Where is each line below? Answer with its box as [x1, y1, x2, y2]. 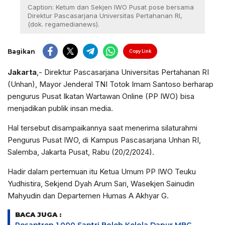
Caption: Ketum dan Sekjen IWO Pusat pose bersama [28, 3, 194, 12]
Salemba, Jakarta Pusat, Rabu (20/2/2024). [8, 147, 154, 157]
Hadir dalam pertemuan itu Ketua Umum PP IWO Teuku [8, 167, 196, 177]
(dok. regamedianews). [28, 20, 99, 29]
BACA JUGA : [15, 210, 61, 219]
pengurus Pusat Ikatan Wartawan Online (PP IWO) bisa [8, 91, 194, 101]
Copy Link [129, 48, 151, 54]
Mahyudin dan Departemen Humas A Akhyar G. [8, 191, 169, 201]
